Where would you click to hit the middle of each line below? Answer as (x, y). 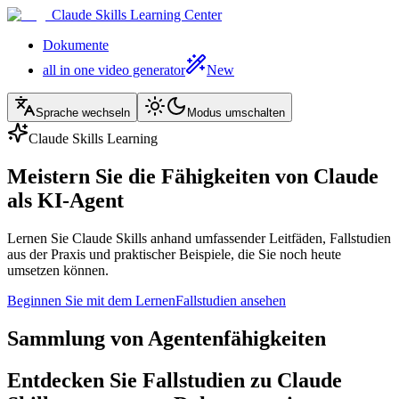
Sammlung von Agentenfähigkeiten (167, 338)
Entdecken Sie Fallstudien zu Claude (175, 380)
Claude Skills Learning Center (137, 15)
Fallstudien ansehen (231, 300)
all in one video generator (114, 70)
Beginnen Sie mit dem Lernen (91, 300)
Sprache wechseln (83, 113)
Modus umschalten (236, 113)
